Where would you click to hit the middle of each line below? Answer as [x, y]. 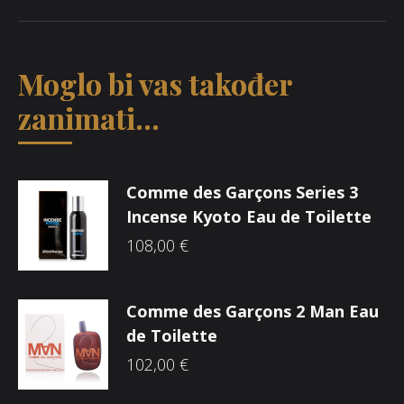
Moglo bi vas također [155, 83]
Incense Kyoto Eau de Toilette [249, 216]
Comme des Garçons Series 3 [242, 192]
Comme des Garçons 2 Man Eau [252, 311]
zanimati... [89, 118]
